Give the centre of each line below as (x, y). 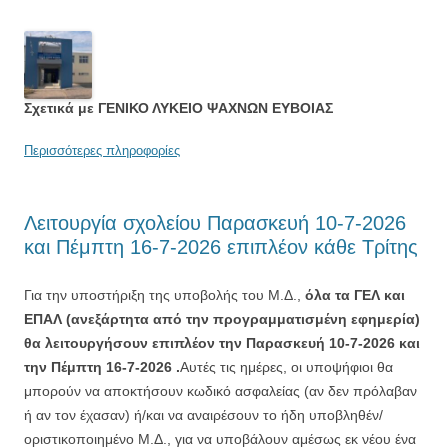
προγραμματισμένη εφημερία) (316, 318)
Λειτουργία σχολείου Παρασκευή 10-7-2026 (215, 222)
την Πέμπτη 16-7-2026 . (102, 366)
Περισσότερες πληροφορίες (102, 150)
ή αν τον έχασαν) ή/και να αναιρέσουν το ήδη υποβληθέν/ (203, 414)
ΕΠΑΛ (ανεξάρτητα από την (118, 318)
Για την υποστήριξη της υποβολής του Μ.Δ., (164, 294)
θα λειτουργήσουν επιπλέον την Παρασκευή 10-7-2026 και (222, 342)
